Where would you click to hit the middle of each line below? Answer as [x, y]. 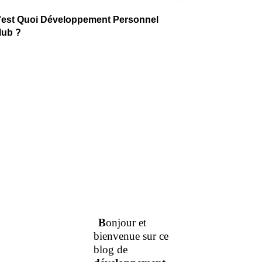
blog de [111, 250]
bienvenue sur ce [131, 236]
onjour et [126, 223]
